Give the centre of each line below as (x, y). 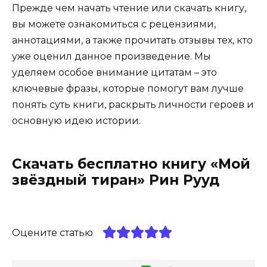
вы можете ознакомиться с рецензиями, (114, 24)
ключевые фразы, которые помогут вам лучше (128, 89)
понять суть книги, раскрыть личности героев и (133, 105)
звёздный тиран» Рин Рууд (116, 180)
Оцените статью (52, 233)
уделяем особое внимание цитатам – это (114, 73)
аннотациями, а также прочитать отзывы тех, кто (132, 41)
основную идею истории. (76, 121)
